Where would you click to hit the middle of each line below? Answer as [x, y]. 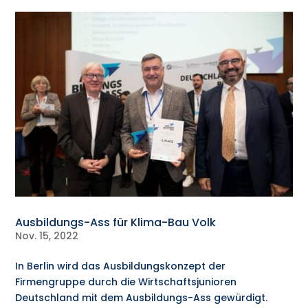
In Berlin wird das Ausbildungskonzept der [121, 266]
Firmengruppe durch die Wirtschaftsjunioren [126, 282]
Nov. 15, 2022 [47, 236]
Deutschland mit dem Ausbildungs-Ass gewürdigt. [142, 298]
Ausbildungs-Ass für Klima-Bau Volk [116, 223]
